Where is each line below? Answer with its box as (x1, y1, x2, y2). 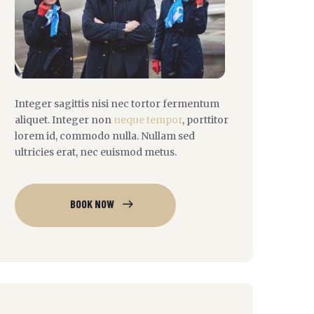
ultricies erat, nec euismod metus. (15, 146, 177, 158)
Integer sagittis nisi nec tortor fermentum (15, 97, 219, 110)
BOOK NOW (69, 197, 114, 210)
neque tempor (114, 114, 182, 126)
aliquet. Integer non (15, 114, 114, 126)
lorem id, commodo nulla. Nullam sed (15, 130, 195, 142)
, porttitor (182, 114, 228, 126)
